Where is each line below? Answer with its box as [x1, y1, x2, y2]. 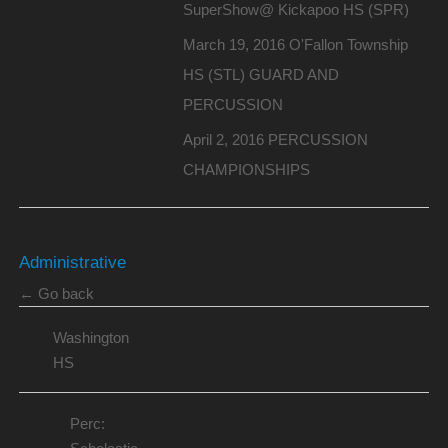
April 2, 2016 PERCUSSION [182, 131, 368, 149]
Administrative [18, 253, 126, 272]
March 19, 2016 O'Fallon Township [182, 36, 408, 54]
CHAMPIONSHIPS [182, 161, 310, 179]
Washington [52, 329, 129, 347]
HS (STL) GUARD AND [182, 66, 339, 84]
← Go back [18, 285, 94, 303]
